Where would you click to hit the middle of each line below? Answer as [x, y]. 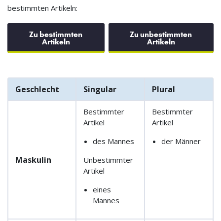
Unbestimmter [108, 160]
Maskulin [33, 160]
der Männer [181, 141]
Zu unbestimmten [161, 34]
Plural [164, 89]
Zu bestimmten [56, 34]
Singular [100, 89]
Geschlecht [37, 89]
